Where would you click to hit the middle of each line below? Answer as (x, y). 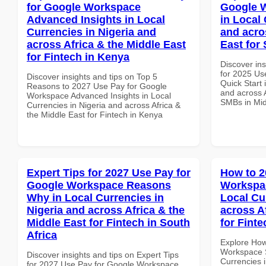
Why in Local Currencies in (95, 197)
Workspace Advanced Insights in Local (99, 95)
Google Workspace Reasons (99, 185)
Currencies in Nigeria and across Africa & (104, 105)
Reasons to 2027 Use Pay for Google (97, 86)
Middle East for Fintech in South (108, 222)
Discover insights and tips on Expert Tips (103, 254)
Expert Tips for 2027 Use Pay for (109, 172)
